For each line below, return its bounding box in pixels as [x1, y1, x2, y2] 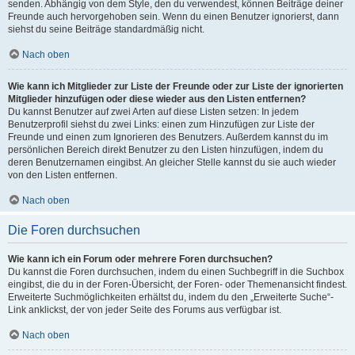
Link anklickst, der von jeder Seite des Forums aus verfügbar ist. [8, 304, 281, 315]
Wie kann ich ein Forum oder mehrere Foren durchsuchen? [8, 254, 273, 265]
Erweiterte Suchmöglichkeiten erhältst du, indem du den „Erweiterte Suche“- [8, 292, 334, 303]
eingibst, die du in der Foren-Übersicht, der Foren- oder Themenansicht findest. [8, 279, 347, 290]
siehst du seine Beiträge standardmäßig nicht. [8, 24, 204, 35]
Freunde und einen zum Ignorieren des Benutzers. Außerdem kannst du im [8, 132, 328, 143]
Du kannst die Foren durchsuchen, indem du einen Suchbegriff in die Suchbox [8, 266, 344, 277]
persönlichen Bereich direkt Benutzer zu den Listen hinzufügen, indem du [8, 144, 323, 155]
